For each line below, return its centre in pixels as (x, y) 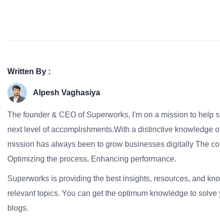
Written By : (29, 71)
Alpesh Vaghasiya (67, 93)
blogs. (18, 208)
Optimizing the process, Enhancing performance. (92, 159)
